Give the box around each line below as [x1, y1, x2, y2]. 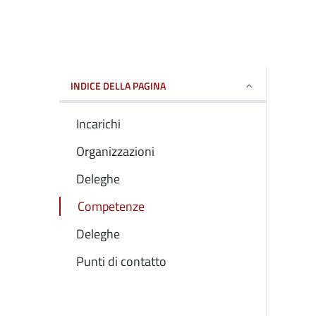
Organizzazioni [76, 142, 154, 161]
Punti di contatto [76, 252, 166, 271]
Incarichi [76, 114, 121, 133]
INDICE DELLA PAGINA [71, 78, 166, 93]
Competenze [78, 197, 145, 216]
